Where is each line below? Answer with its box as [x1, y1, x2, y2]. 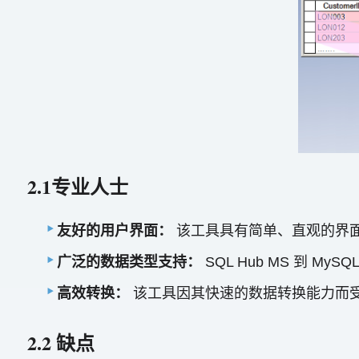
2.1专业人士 [26, 171, 128, 200]
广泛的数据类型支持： [57, 254, 206, 270]
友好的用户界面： [57, 223, 177, 239]
